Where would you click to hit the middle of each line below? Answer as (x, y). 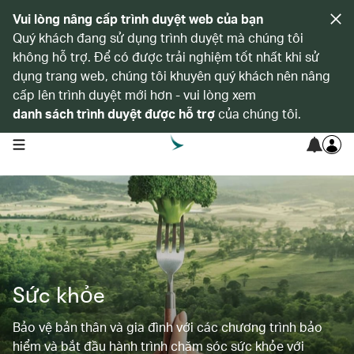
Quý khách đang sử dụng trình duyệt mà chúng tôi (158, 38)
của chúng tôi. (258, 113)
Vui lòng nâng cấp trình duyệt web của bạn (138, 19)
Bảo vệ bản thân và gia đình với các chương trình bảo (168, 327)
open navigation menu (62, 143)
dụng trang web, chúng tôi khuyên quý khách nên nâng (171, 75)
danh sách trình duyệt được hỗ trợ (114, 113)
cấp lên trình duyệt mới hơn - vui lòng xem (134, 94)
